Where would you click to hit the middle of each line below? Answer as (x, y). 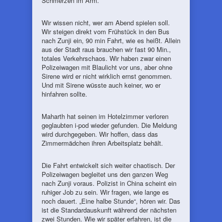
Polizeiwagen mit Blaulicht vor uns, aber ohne (107, 67)
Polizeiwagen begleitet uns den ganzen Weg (105, 174)
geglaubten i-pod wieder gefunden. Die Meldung (109, 125)
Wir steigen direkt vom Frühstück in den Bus (106, 31)
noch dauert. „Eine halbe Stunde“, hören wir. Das (111, 201)
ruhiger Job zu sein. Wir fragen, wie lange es (105, 192)
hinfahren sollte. (64, 94)
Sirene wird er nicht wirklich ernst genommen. (107, 76)
